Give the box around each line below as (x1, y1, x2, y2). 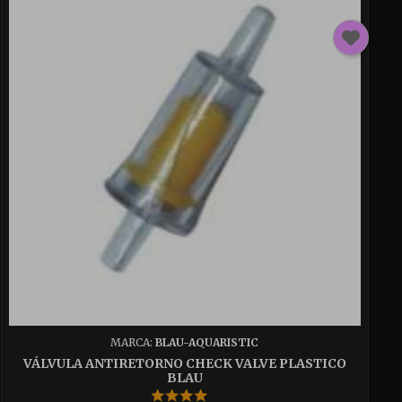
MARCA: (110, 335, 156, 349)
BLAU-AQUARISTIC (155, 335, 259, 349)
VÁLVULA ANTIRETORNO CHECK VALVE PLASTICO (22, 354, 346, 371)
